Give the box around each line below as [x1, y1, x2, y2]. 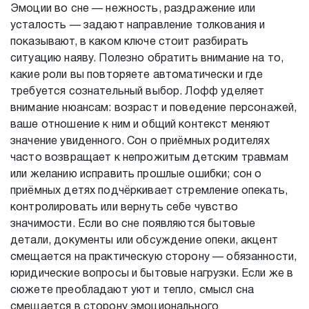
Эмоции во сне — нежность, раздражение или [10, 4, 256, 14]
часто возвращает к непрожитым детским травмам [10, 153, 288, 163]
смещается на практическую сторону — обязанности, [10, 252, 297, 262]
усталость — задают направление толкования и [10, 21, 266, 30]
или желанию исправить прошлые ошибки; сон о [10, 170, 262, 179]
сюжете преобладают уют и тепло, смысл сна [10, 286, 255, 295]
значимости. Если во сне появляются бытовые [10, 219, 256, 229]
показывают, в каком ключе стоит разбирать [10, 37, 249, 47]
